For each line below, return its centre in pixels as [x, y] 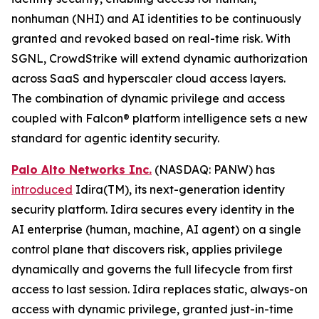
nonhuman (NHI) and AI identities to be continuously [156, 19]
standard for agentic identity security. [115, 138]
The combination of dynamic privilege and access [148, 99]
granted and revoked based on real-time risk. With [151, 39]
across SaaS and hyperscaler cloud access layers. [148, 79]
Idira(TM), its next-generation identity [179, 190]
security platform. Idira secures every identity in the [153, 210]
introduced [42, 190]
